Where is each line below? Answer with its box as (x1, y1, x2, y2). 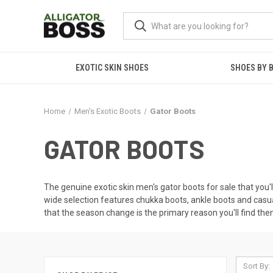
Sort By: (243, 261, 270, 271)
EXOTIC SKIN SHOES (75, 63, 149, 73)
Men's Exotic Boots (74, 107, 141, 116)
